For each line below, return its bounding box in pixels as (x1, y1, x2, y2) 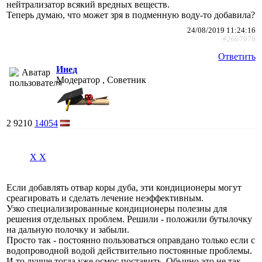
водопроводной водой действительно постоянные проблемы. (6, 245, 252, 256)
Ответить (218, 51, 256, 61)
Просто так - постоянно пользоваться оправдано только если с (6, 235, 255, 245)
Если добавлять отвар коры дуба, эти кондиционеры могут (6, 182, 242, 192)
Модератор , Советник (56, 74, 146, 85)
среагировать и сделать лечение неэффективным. (6, 192, 204, 203)
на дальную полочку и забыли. (6, 224, 129, 235)
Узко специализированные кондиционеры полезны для (6, 203, 227, 213)
